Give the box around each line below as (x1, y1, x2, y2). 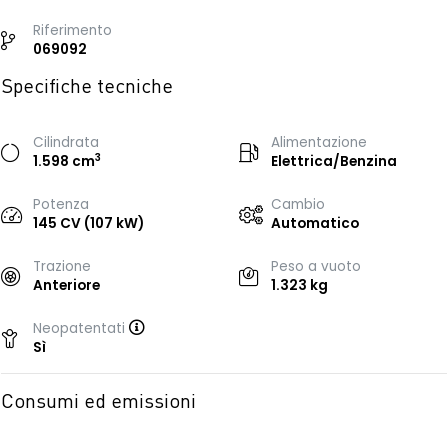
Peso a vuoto (271, 257, 361, 276)
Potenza (33, 195, 89, 214)
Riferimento (33, 21, 112, 40)
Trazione (33, 257, 91, 276)
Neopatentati (33, 319, 129, 338)
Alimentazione (271, 133, 367, 152)
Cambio (271, 195, 325, 214)
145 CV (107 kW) (33, 214, 144, 233)
